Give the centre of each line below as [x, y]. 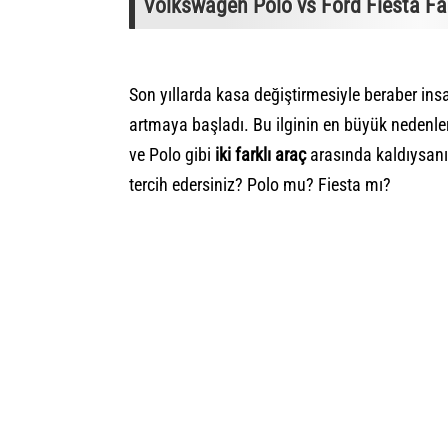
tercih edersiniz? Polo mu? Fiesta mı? [260, 185]
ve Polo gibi [172, 155]
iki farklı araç [260, 155]
